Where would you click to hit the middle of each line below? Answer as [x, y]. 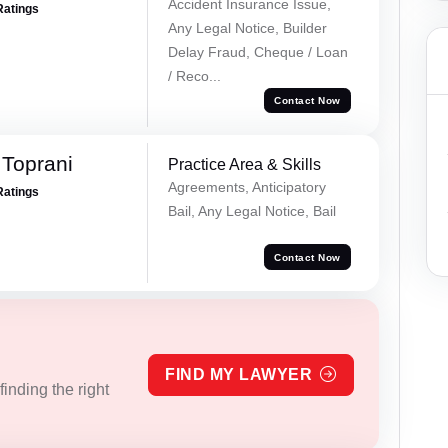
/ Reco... [194, 75]
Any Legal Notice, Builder [247, 27]
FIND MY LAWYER [239, 375]
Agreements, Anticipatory [246, 187]
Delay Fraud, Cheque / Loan [257, 51]
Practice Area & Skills [244, 165]
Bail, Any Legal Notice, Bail [251, 211]
